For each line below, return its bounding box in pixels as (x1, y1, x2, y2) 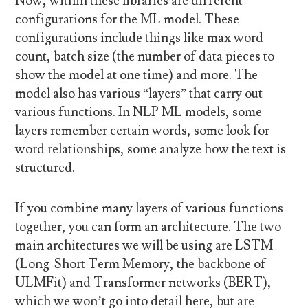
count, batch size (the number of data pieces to (15, 47, 275, 65)
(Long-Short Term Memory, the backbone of (15, 255, 267, 272)
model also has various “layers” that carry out (15, 85, 263, 102)
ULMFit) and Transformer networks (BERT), (15, 274, 272, 291)
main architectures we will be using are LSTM (15, 236, 274, 254)
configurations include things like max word (15, 29, 264, 46)
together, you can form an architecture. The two (15, 218, 282, 235)
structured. (15, 159, 76, 176)
